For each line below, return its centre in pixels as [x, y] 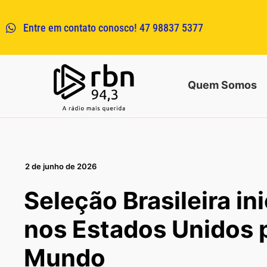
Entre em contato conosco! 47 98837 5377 [113, 27]
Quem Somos [223, 85]
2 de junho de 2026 [61, 166]
